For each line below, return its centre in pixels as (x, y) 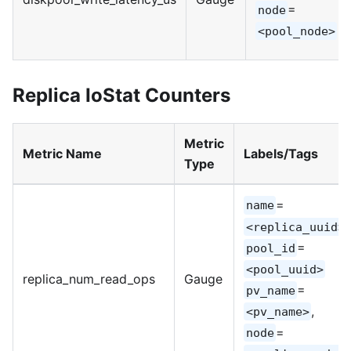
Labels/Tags (281, 153)
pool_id (270, 248)
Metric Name (62, 153)
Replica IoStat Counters (121, 95)
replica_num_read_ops (89, 279)
